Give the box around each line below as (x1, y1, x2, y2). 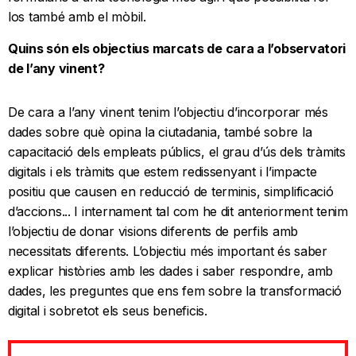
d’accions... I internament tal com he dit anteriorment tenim (8, 203, 348, 220)
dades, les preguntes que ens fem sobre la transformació (8, 283, 342, 300)
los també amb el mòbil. (8, 9, 146, 25)
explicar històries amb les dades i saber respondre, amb (8, 263, 334, 280)
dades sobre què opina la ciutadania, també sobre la (8, 124, 312, 141)
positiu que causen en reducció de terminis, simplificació (8, 184, 334, 200)
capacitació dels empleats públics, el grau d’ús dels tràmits (8, 144, 346, 161)
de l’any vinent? (8, 60, 105, 77)
